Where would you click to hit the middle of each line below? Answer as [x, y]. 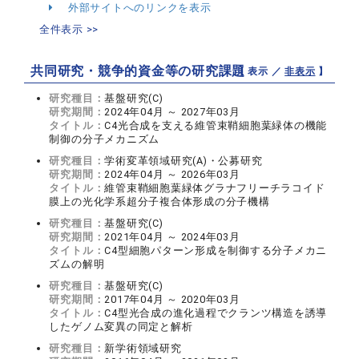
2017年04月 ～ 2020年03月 [172, 299]
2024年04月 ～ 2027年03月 [172, 112]
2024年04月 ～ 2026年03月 [172, 174]
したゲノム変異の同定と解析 [121, 327]
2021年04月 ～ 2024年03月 [172, 237]
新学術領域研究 [143, 348]
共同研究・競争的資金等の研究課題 [138, 71]
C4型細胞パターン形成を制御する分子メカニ [216, 250]
